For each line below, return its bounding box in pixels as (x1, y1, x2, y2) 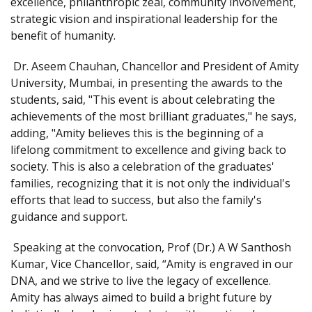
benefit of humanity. (10, 28, 118, 43)
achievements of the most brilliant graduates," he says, (10, 109, 297, 124)
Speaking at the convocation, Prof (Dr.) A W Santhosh (10, 240, 291, 255)
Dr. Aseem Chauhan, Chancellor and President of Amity (10, 58, 299, 74)
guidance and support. (10, 209, 127, 224)
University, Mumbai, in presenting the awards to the (10, 75, 283, 91)
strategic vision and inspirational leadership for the (10, 11, 278, 26)
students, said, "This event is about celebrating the (10, 92, 275, 107)
